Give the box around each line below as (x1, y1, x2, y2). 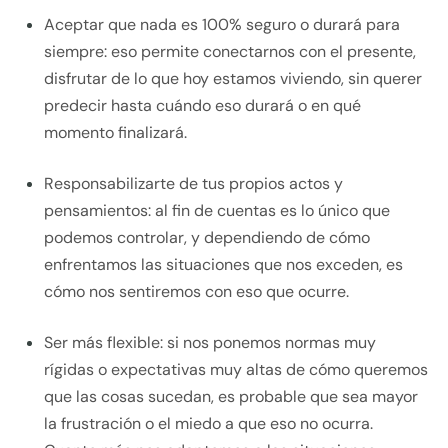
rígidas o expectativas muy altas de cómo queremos (44, 359, 428, 381)
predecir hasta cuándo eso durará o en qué (44, 95, 361, 117)
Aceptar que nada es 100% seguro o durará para (44, 14, 400, 36)
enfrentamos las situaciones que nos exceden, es (44, 254, 403, 276)
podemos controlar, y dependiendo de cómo (44, 227, 370, 249)
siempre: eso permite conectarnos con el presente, (44, 41, 416, 63)
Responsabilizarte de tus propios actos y (44, 173, 343, 195)
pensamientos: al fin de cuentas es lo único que (44, 200, 390, 222)
